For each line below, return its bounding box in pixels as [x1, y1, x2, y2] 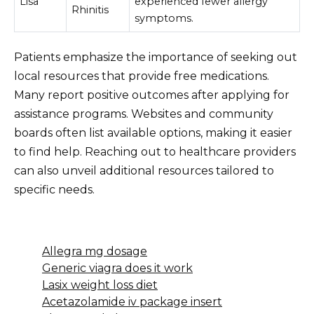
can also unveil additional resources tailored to [14, 163, 274, 177]
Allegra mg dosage [42, 244, 147, 258]
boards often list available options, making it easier [14, 125, 292, 139]
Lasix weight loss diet [42, 278, 158, 292]
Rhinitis [71, 3, 109, 16]
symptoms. [135, 11, 194, 25]
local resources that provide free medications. [14, 69, 269, 83]
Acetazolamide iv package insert [42, 294, 222, 308]
